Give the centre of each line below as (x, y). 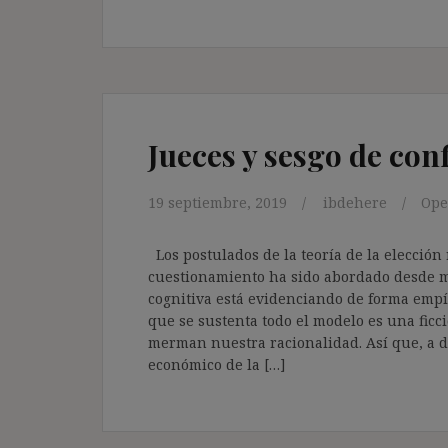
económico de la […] (217, 364)
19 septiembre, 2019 (217, 202)
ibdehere (355, 202)
